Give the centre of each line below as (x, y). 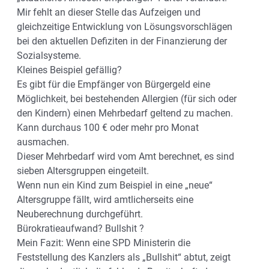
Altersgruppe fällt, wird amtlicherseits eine (105, 199)
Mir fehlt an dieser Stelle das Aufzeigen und (109, 12)
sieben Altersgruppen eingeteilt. (83, 171)
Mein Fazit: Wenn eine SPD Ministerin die (104, 243)
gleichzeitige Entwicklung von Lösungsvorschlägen (125, 26)
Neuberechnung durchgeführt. (80, 214)
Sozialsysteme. (49, 55)
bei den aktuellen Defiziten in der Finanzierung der (122, 41)
